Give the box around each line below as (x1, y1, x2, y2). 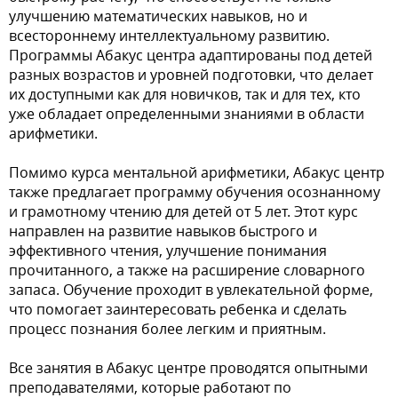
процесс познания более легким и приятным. (9, 319, 326, 338)
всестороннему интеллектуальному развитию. (9, 26, 330, 45)
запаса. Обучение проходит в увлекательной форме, (9, 280, 373, 299)
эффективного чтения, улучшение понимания (9, 241, 327, 260)
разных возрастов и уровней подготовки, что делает (9, 65, 373, 84)
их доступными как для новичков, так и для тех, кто (9, 84, 361, 104)
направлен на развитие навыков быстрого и (9, 221, 317, 241)
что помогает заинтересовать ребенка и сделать (9, 299, 346, 319)
